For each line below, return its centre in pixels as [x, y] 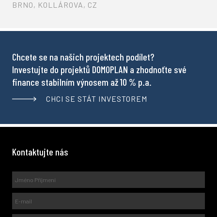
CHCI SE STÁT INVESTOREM [97, 99]
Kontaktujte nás [40, 152]
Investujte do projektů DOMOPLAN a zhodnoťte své [99, 70]
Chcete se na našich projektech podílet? [83, 57]
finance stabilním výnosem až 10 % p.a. [82, 82]
